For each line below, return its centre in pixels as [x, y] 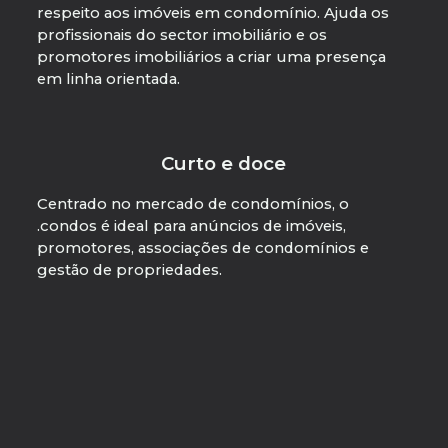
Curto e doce [224, 164]
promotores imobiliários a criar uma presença [211, 57]
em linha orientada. [108, 79]
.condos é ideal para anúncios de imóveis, [191, 226]
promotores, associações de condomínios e [202, 248]
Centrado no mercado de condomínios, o [192, 204]
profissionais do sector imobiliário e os [181, 35]
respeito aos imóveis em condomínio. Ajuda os [212, 13]
